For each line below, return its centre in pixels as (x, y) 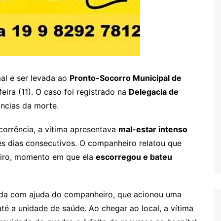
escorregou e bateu (134, 157)
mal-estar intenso (153, 129)
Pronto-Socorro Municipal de (126, 78)
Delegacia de (154, 92)
